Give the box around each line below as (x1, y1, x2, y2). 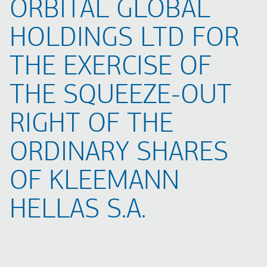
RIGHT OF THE (10, 111, 173, 139)
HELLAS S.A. (10, 197, 146, 225)
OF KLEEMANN (10, 168, 179, 196)
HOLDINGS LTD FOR (10, 25, 240, 53)
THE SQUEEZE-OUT (10, 82, 232, 110)
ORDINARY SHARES (10, 139, 228, 167)
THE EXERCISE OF (10, 54, 212, 82)
